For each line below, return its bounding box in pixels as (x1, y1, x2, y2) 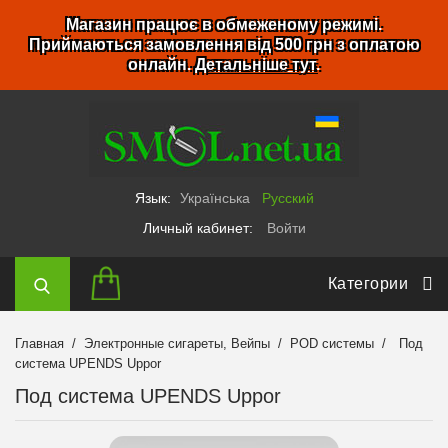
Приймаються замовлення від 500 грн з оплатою (28, 36, 420, 53)
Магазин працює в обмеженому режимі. (66, 16, 382, 33)
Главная (15, 336, 64, 351)
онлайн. (128, 56, 195, 73)
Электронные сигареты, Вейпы (84, 336, 271, 351)
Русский (261, 190, 314, 206)
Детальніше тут (195, 56, 316, 73)
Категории (327, 275, 408, 292)
